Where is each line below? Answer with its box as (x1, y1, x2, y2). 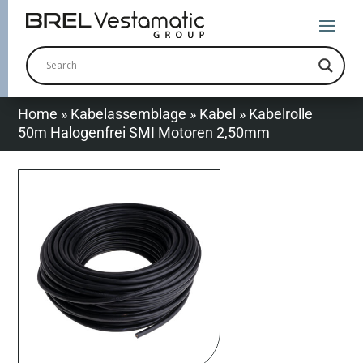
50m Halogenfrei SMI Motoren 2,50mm (18, 124, 271, 142)
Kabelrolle (249, 105, 314, 123)
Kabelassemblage (70, 105, 187, 123)
